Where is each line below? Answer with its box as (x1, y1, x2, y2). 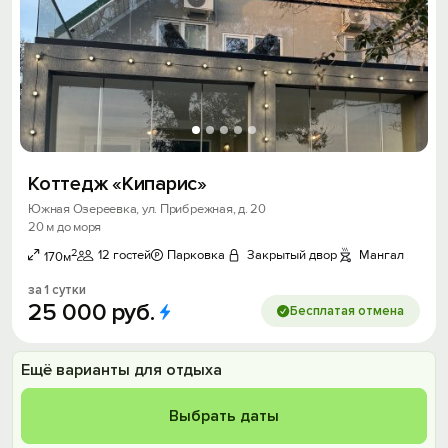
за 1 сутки (28, 282, 86, 299)
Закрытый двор (247, 247, 337, 264)
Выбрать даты (169, 406, 279, 427)
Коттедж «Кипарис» (28, 172, 207, 196)
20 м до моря (28, 219, 102, 235)
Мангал (359, 247, 404, 264)
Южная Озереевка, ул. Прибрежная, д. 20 (28, 201, 266, 217)
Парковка (167, 247, 225, 264)
